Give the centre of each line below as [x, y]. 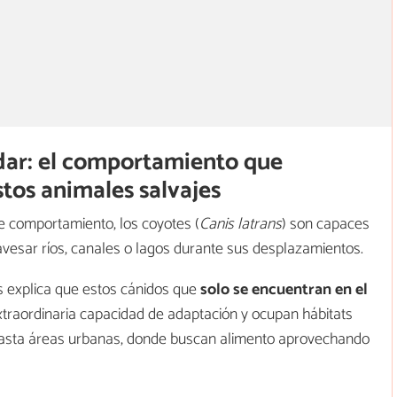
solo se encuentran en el [284, 289]
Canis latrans [241, 224]
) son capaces [326, 224]
